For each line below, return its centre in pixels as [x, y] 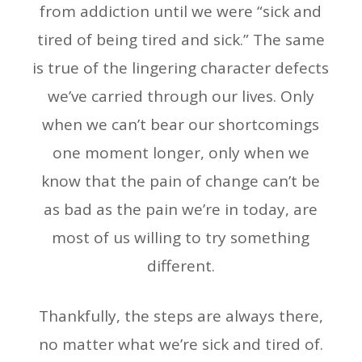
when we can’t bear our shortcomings [181, 125]
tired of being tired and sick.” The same [181, 40]
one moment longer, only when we [181, 153]
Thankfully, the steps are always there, [181, 316]
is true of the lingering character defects [181, 68]
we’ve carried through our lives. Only [181, 97]
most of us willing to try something [181, 238]
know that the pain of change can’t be [181, 181]
